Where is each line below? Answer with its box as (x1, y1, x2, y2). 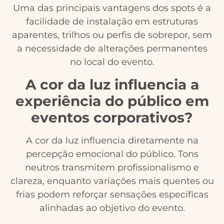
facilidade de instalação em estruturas (26, 16, 198, 27)
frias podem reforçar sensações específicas (15, 188, 208, 200)
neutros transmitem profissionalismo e (25, 161, 199, 173)
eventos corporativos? (31, 108, 193, 126)
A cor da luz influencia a (25, 75, 199, 93)
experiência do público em (15, 92, 209, 109)
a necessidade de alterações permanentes (16, 43, 207, 54)
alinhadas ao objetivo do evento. (39, 202, 185, 213)
